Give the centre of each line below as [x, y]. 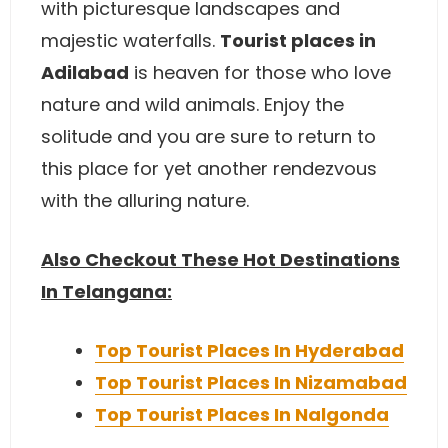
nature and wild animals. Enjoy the [192, 104]
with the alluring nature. [145, 200]
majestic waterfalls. [130, 40]
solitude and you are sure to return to [208, 136]
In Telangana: [106, 291]
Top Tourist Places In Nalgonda [242, 414]
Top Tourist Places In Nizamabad [251, 382]
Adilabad [85, 72]
